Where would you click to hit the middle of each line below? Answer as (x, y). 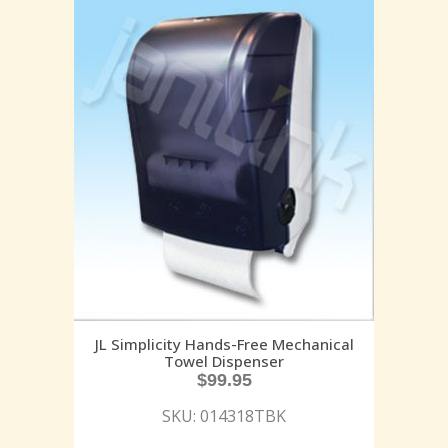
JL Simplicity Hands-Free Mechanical (224, 343)
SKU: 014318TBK (224, 415)
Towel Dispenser (224, 360)
